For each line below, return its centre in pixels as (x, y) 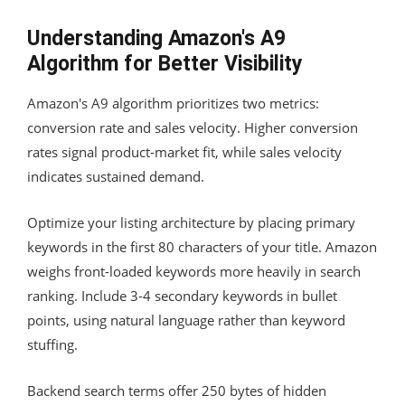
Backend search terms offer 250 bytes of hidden (177, 390)
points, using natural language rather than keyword (186, 320)
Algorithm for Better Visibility (165, 63)
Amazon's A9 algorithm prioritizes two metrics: (173, 103)
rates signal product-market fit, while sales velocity (184, 151)
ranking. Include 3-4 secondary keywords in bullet (182, 295)
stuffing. (52, 344)
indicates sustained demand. (116, 176)
